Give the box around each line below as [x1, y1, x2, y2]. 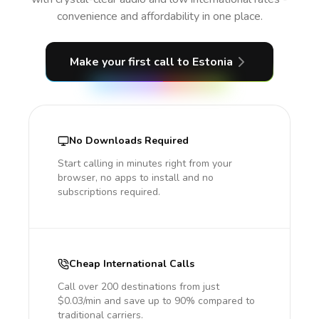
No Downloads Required [69, 134, 189, 147]
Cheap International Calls [69, 257, 194, 271]
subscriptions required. [58, 185, 160, 199]
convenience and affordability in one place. [56, 9, 263, 24]
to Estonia [177, 54, 233, 70]
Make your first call [69, 54, 177, 70]
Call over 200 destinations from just [58, 280, 219, 293]
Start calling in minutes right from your [58, 157, 232, 170]
